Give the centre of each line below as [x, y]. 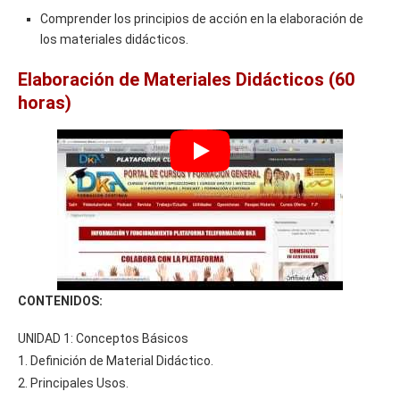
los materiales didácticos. [114, 39]
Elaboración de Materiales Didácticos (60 [186, 79]
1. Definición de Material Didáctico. [116, 360]
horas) [45, 102]
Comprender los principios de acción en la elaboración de [202, 18]
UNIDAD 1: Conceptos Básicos [103, 338]
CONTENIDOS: [60, 300]
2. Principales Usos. [73, 383]
